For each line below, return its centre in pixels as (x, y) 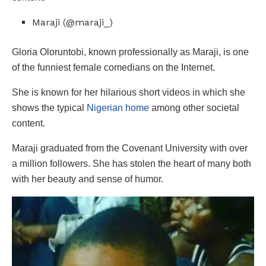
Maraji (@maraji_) (73, 22)
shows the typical (49, 107)
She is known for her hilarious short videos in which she (129, 92)
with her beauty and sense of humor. (88, 179)
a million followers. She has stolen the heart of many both (132, 163)
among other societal (194, 107)
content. (28, 123)
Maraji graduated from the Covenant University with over (130, 148)
